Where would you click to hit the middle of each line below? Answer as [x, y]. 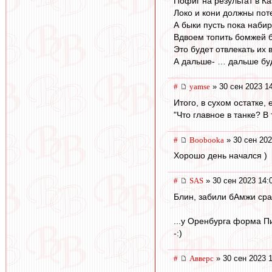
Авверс [202, 259]
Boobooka [207, 140]
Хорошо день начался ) [220, 156]
